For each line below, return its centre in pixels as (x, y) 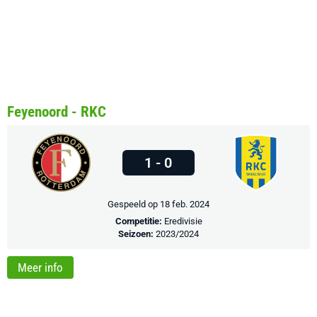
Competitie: (139, 221)
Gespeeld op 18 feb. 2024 (158, 204)
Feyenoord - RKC (57, 112)
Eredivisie (183, 221)
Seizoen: (137, 234)
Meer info (40, 267)
